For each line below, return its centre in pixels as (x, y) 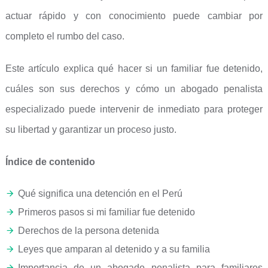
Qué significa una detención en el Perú (100, 194)
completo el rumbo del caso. (65, 36)
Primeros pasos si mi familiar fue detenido (106, 212)
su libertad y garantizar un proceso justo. (91, 130)
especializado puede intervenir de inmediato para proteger (134, 109)
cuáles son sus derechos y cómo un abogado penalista (134, 89)
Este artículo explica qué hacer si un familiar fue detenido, (134, 68)
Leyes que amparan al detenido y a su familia (114, 249)
